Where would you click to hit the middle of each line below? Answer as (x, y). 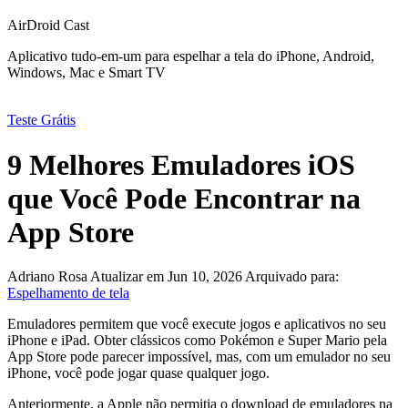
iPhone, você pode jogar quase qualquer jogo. (138, 373)
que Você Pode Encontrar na (184, 198)
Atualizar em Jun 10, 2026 (168, 277)
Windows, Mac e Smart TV (87, 73)
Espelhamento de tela (68, 293)
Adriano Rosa (49, 277)
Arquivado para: (292, 277)
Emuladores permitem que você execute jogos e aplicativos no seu (197, 324)
